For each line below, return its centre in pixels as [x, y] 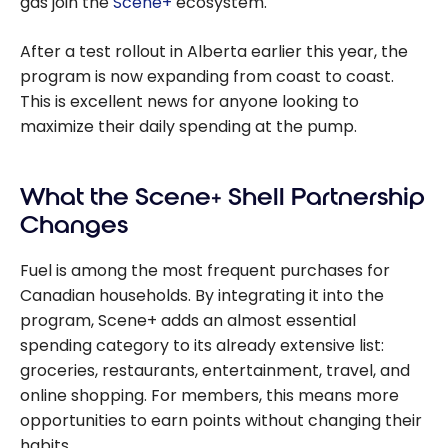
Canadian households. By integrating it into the [202, 295]
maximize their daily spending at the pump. [188, 127]
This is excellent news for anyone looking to [189, 102]
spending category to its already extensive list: [202, 345]
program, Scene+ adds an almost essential [188, 320]
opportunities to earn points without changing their [221, 420]
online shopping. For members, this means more [209, 395]
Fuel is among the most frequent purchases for [205, 270]
